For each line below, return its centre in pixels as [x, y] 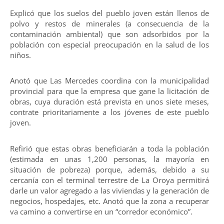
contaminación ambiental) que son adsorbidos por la [109, 34]
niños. [20, 55]
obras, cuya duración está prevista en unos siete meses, [109, 102]
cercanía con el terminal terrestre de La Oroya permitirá [109, 180]
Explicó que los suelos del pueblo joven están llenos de [109, 13]
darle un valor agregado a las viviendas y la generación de [109, 190]
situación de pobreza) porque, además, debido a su [109, 169]
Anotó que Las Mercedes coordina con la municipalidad [109, 81]
